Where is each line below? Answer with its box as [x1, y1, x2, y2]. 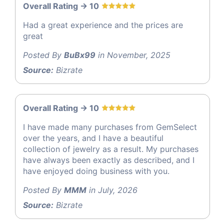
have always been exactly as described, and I [23, 155, 194, 165]
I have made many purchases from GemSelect [23, 122, 197, 132]
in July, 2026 [86, 185, 137, 195]
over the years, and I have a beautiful [23, 133, 163, 143]
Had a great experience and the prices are [23, 20, 183, 30]
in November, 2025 [95, 50, 170, 60]
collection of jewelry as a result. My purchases [23, 144, 198, 154]
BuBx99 [64, 50, 95, 60]
